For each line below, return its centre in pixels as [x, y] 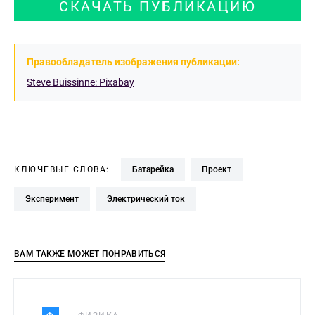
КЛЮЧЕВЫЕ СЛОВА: [62, 169]
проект [219, 169]
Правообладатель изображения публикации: [133, 62]
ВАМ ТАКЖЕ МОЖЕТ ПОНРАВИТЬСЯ [90, 254]
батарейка [155, 169]
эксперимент [55, 199]
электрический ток [149, 199]
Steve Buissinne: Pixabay [81, 82]
